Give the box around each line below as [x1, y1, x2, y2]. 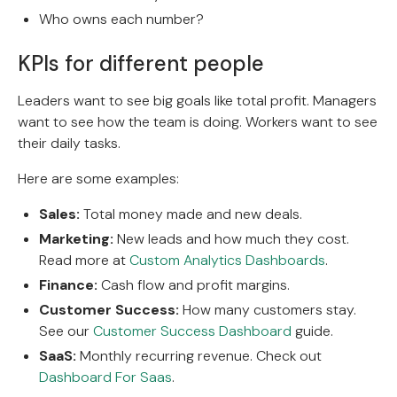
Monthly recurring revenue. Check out [76, 346, 322, 366]
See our [39, 322, 93, 341]
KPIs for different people [18, 50, 264, 78]
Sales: [39, 205, 80, 224]
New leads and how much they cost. [113, 230, 349, 249]
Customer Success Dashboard [93, 322, 292, 341]
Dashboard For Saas [39, 368, 172, 387]
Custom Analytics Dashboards [129, 251, 325, 270]
